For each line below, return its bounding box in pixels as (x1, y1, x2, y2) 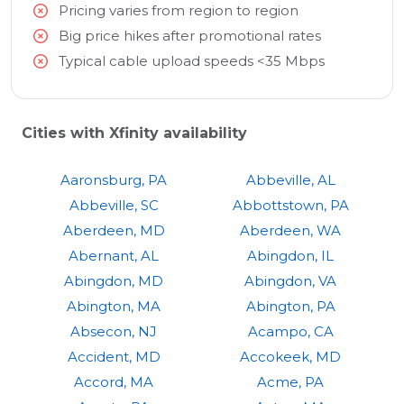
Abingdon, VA (244, 272, 336, 290)
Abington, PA (245, 298, 335, 316)
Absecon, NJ (70, 323, 157, 341)
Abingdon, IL (247, 247, 334, 265)
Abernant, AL (69, 247, 159, 265)
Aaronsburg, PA (60, 171, 167, 189)
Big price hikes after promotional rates (59, 27, 321, 45)
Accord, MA (74, 373, 153, 391)
